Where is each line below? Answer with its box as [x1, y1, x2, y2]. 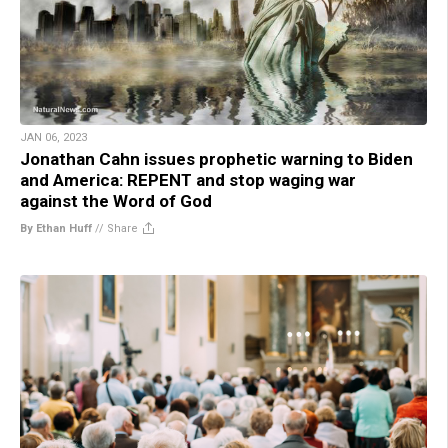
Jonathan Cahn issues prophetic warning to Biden [20, 148, 413, 169]
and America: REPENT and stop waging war [20, 169, 356, 190]
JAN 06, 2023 [20, 130, 87, 144]
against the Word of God [20, 190, 212, 211]
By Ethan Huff [20, 221, 92, 235]
